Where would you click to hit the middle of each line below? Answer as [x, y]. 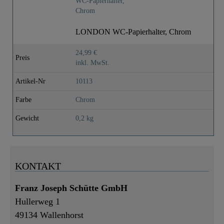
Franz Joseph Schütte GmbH [71, 188]
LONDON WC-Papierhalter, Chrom [133, 31]
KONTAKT [38, 166]
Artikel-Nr [30, 81]
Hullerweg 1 [37, 201]
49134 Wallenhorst [49, 215]
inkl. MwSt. [92, 62]
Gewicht [27, 118]
